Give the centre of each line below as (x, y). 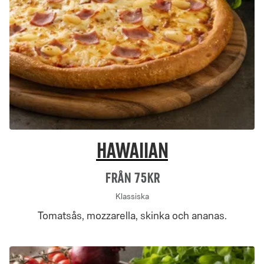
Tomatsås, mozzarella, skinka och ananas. (132, 216)
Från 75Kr (132, 178)
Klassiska (132, 197)
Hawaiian (132, 151)
